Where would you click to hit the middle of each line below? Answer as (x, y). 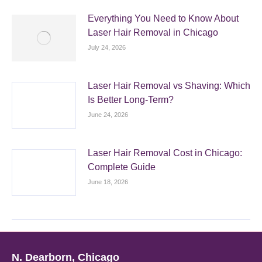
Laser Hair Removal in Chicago (153, 32)
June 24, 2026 (108, 115)
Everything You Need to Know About (163, 18)
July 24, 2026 (107, 47)
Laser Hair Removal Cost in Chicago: (165, 153)
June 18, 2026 (108, 182)
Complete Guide (122, 167)
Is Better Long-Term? (131, 100)
